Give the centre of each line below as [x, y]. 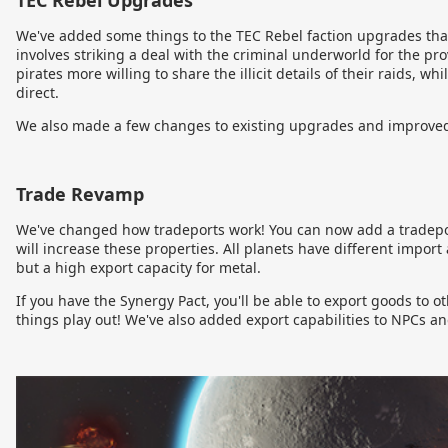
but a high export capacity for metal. [138, 268]
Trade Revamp [80, 194]
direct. [37, 93]
